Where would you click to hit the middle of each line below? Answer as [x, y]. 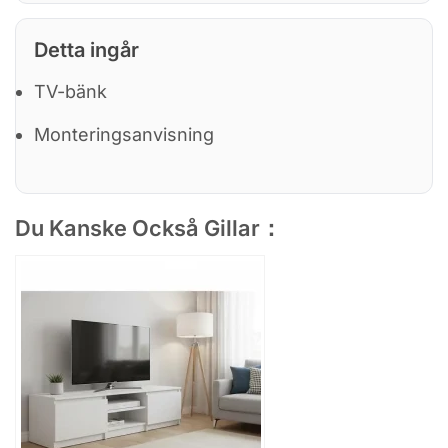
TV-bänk [70, 92]
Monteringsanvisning [124, 135]
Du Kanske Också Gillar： [148, 228]
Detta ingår [86, 50]
